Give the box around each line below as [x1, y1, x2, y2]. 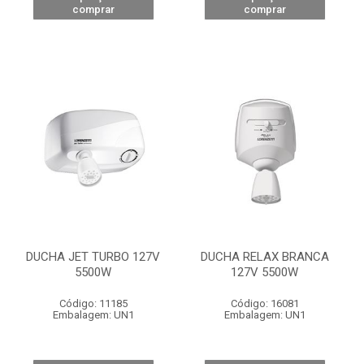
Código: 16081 [230, 297, 299, 310]
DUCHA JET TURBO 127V [26, 249, 160, 264]
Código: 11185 [58, 297, 128, 310]
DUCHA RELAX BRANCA [200, 249, 329, 264]
